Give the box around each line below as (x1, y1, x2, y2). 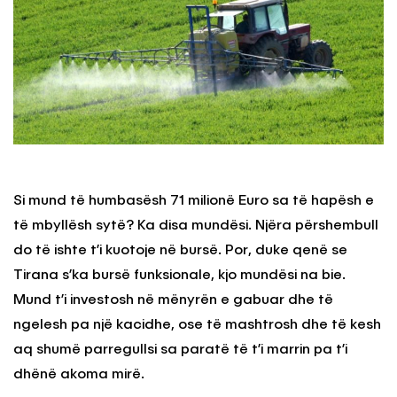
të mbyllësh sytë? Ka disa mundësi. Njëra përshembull (13, 218, 378, 233)
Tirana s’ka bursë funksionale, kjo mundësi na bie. (13, 268, 346, 283)
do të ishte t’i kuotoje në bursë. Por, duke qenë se (13, 243, 347, 258)
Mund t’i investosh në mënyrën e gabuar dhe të (13, 292, 333, 307)
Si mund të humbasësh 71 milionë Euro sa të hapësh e (13, 193, 374, 208)
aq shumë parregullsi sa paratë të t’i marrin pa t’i (13, 342, 347, 357)
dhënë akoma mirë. (13, 367, 144, 382)
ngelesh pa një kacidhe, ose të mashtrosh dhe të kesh (13, 317, 381, 332)
